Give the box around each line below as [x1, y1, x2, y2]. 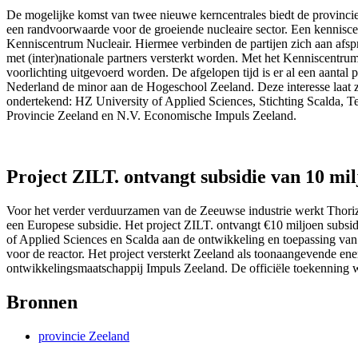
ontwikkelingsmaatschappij [6, 261, 143, 275]
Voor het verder [6, 203, 88, 217]
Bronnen [6, 291, 78, 312]
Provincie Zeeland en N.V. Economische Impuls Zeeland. [6, 108, 296, 122]
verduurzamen [88, 203, 160, 217]
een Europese [6, 217, 78, 232]
